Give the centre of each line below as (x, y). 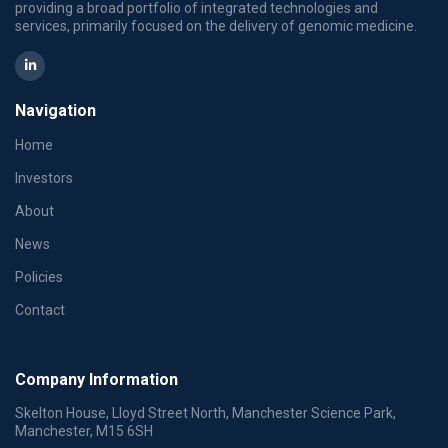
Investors (44, 177)
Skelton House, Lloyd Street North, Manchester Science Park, (205, 412)
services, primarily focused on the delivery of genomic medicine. (216, 25)
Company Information (96, 379)
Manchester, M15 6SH (84, 430)
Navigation (55, 110)
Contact (40, 309)
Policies (39, 276)
